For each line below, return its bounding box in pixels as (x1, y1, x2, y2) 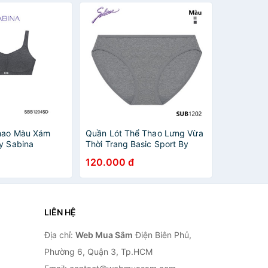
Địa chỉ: (44, 230, 75, 240)
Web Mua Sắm (75, 230, 133, 240)
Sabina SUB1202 (86, 150, 152, 160)
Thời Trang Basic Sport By (86, 139, 189, 149)
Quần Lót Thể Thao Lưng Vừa (86, 128, 203, 138)
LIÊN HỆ (44, 207, 76, 217)
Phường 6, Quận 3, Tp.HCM (44, 246, 153, 257)
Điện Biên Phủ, (132, 230, 191, 240)
